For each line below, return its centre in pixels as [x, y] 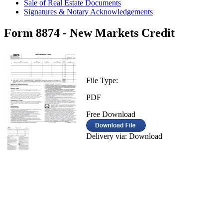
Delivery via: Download [124, 136]
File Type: [102, 80]
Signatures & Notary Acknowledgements [88, 11]
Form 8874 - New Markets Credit [89, 33]
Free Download [111, 114]
